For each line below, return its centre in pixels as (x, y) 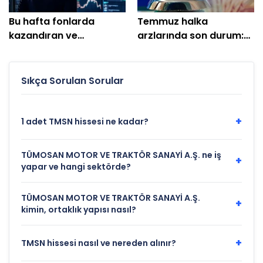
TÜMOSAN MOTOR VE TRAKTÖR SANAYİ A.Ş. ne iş (121, 155)
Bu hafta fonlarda (52, 22)
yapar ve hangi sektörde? (76, 167)
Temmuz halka (173, 22)
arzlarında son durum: (190, 36)
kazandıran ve (43, 36)
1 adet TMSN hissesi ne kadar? (85, 122)
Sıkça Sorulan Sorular (73, 81)
